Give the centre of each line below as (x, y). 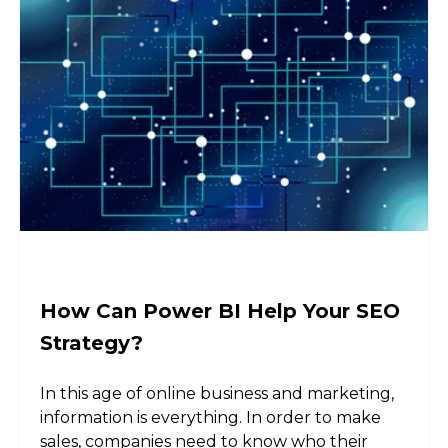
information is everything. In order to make (210, 417)
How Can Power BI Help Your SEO (220, 311)
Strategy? (91, 343)
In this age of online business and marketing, (217, 393)
